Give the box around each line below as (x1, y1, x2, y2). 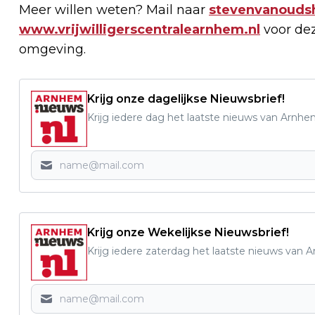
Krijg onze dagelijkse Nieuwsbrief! (87, 91, 285, 105)
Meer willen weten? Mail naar (19, 1, 209, 18)
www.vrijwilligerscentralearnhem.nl (19, 21, 260, 37)
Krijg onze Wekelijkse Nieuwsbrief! (87, 225, 289, 239)
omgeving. (19, 41, 86, 57)
